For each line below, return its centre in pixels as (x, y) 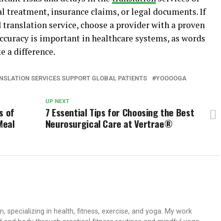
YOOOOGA (171, 78)
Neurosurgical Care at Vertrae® (109, 124)
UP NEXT (57, 101)
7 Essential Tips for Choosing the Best (120, 112)
